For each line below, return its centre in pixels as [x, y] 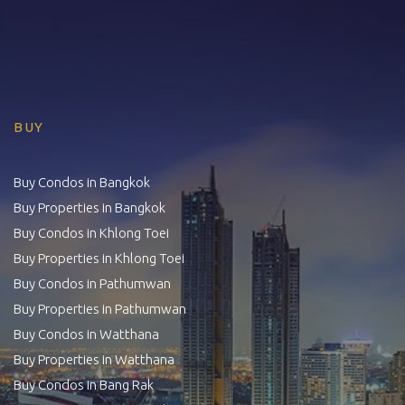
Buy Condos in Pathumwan [92, 283]
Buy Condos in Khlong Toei [91, 232]
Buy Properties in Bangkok [89, 207]
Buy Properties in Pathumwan [100, 308]
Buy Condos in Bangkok [82, 182]
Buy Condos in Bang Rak [84, 384]
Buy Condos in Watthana [86, 334]
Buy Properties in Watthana [94, 359]
